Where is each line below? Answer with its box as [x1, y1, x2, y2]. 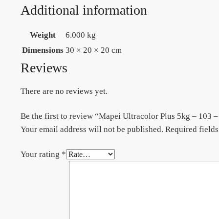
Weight [29, 30, 56, 40]
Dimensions [22, 45, 64, 55]
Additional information [20, 2, 147, 18]
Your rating [20, 150, 62, 159]
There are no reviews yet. [20, 87, 108, 96]
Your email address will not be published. [20, 125, 163, 134]
